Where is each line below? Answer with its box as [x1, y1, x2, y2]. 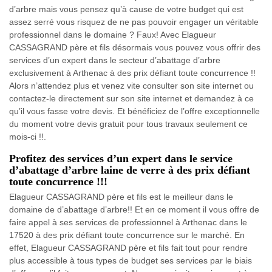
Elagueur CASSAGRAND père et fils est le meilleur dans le [9, 191, 233, 202]
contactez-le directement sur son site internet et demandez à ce [9, 93, 254, 103]
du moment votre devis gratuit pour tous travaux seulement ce [9, 118, 248, 129]
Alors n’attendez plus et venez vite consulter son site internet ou [9, 80, 254, 90]
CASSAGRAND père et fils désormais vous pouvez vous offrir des [9, 42, 260, 52]
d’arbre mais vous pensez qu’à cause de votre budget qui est [9, 4, 243, 14]
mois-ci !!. [9, 131, 46, 141]
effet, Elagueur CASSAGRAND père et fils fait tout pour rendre [9, 242, 248, 253]
